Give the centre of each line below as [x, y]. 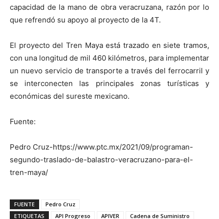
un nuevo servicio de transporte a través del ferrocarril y [109, 70]
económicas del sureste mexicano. [70, 96]
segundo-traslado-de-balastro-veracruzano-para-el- [101, 159]
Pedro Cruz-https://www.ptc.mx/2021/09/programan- [101, 147]
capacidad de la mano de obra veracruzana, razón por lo [109, 7]
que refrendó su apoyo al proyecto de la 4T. [85, 20]
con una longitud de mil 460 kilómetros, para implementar [109, 58]
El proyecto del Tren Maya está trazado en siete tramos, [109, 45]
